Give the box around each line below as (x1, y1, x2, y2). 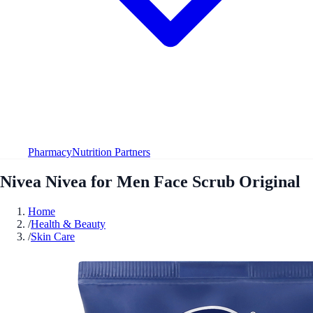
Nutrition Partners (72, 145, 150, 158)
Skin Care (31, 230, 75, 242)
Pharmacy (28, 145, 72, 158)
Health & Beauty (31, 217, 105, 230)
